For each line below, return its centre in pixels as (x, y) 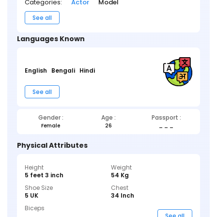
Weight (121, 167)
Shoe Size (39, 187)
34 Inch (123, 195)
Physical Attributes (52, 145)
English (36, 71)
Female (51, 125)
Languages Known (51, 39)
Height (34, 167)
